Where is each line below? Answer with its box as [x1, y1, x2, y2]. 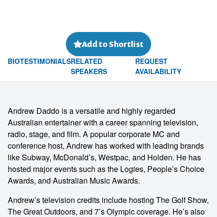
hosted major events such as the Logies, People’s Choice [8, 163, 204, 174]
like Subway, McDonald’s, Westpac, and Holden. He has [8, 152, 201, 163]
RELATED [71, 56, 102, 66]
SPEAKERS [71, 66, 107, 76]
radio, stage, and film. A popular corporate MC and [8, 128, 180, 139]
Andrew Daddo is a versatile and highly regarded [8, 105, 175, 116]
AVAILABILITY [135, 66, 181, 76]
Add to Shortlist [82, 39, 144, 49]
